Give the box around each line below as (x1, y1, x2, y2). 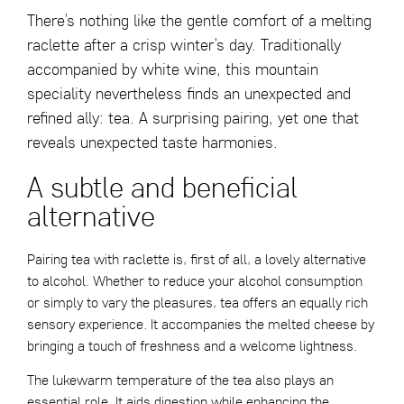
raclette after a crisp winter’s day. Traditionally (27, 34, 341, 55)
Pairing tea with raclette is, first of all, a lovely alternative (27, 250, 366, 268)
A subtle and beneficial (27, 169, 298, 205)
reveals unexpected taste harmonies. (27, 132, 278, 152)
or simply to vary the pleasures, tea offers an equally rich (27, 293, 368, 311)
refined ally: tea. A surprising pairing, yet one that (27, 107, 359, 128)
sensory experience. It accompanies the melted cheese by (27, 315, 374, 333)
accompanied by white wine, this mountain (27, 59, 318, 79)
